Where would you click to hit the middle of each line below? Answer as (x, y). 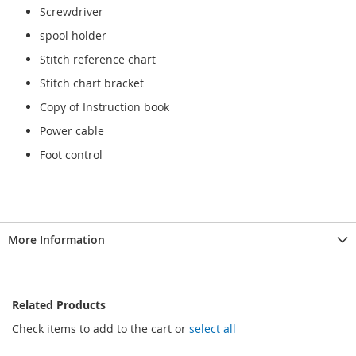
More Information (56, 239)
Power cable (72, 130)
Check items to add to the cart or (101, 328)
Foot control (71, 154)
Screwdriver (72, 11)
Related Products (59, 304)
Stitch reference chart (98, 59)
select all (213, 328)
